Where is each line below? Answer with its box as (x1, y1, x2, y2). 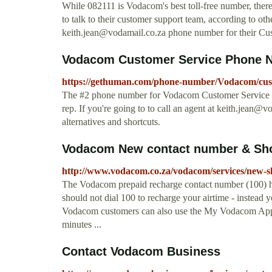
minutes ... (62, 219, 101, 230)
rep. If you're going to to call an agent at (62, 103, 217, 114)
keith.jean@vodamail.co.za (62, 27, 166, 38)
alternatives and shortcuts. (62, 117, 160, 127)
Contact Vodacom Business (62, 245, 220, 259)
